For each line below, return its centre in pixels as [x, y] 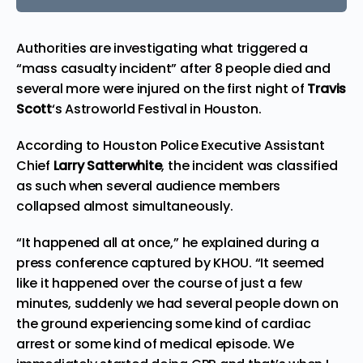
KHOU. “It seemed [267, 263]
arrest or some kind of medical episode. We [155, 344]
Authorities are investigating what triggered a [162, 48]
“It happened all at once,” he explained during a [168, 242]
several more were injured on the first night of [162, 88]
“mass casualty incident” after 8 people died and [173, 68]
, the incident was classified [250, 165]
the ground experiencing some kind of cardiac [164, 323]
